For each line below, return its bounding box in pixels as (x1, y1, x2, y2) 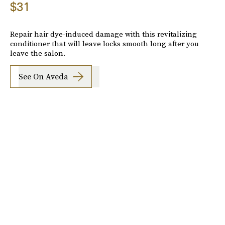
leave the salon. (10, 47, 65, 58)
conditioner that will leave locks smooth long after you (10, 38, 199, 49)
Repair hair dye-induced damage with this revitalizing (10, 28, 197, 39)
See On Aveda (19, 71, 68, 82)
